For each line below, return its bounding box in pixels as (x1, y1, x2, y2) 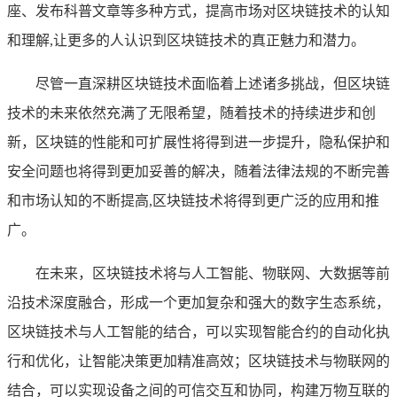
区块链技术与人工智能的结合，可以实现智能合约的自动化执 (7, 323, 390, 339)
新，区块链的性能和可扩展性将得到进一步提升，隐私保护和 (7, 134, 390, 150)
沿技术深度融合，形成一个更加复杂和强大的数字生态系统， (7, 294, 390, 310)
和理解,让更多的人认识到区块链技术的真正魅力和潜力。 (7, 32, 365, 48)
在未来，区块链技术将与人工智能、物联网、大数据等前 (35, 265, 390, 281)
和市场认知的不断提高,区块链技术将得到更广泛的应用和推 (7, 192, 379, 208)
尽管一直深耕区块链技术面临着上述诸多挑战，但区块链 (35, 75, 390, 91)
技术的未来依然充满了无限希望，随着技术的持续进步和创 (7, 105, 376, 121)
